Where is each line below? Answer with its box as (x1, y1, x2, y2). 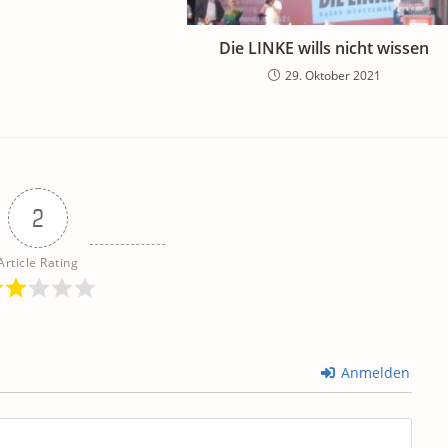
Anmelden (336, 363, 410, 383)
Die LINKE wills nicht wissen (219, 37, 430, 60)
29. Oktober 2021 (284, 67, 381, 85)
